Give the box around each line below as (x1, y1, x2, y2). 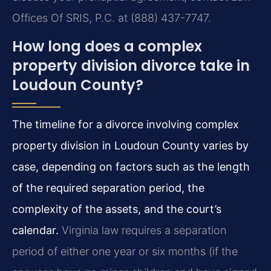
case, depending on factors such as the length (12, 160, 250, 174)
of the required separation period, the (12, 181, 204, 195)
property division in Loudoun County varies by (12, 139, 249, 152)
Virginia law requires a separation (59, 224, 226, 237)
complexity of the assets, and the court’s (12, 203, 221, 216)
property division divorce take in (12, 56, 250, 76)
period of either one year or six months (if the (12, 245, 238, 258)
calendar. (12, 224, 59, 237)
